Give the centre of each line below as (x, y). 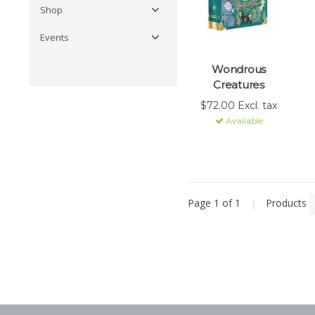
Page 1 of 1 (216, 203)
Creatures (239, 85)
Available (243, 121)
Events (54, 38)
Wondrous (239, 70)
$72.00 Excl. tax (239, 106)
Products (286, 203)
